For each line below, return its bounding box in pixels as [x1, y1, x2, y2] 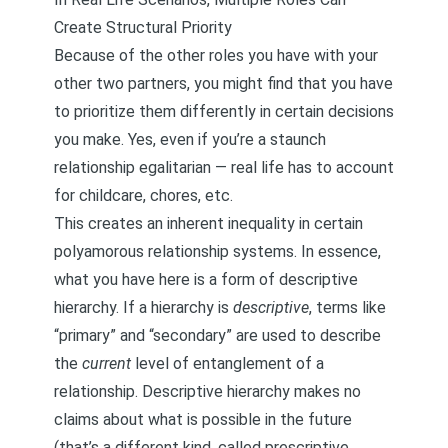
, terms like [309, 298, 386, 317]
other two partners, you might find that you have [54, 74, 393, 93]
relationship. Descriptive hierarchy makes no [54, 382, 361, 401]
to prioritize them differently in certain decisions [54, 102, 394, 121]
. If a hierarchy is [116, 298, 233, 317]
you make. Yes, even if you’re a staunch [54, 130, 326, 149]
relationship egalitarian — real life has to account [54, 158, 394, 177]
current [82, 354, 131, 373]
